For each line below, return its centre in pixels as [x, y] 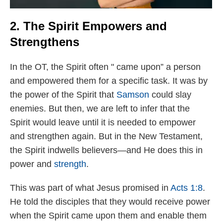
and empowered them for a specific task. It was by [109, 81]
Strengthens [45, 42]
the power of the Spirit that [63, 94]
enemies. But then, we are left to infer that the [100, 108]
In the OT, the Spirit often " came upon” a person [105, 67]
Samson [133, 94]
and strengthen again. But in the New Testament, [106, 136]
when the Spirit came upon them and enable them [108, 215]
